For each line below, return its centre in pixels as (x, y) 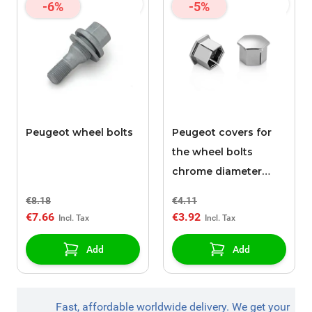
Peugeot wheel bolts (79, 133)
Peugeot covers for (222, 133)
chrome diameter (217, 172)
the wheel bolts (212, 152)
